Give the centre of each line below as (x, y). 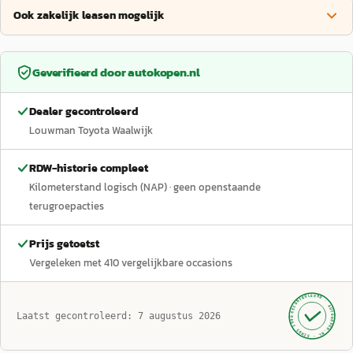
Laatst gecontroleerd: (77, 316)
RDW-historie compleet (89, 168)
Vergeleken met (67, 263)
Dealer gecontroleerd (84, 111)
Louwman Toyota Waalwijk (91, 130)
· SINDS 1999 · (305, 325)
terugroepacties (67, 206)
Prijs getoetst (64, 244)
